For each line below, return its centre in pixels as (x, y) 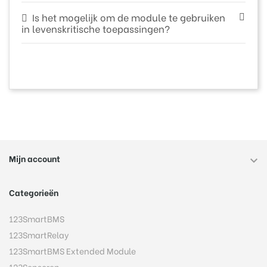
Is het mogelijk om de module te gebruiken (128, 17)
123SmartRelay (39, 234)
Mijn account (35, 158)
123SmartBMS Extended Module (72, 250)
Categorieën (34, 192)
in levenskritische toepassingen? (96, 28)
